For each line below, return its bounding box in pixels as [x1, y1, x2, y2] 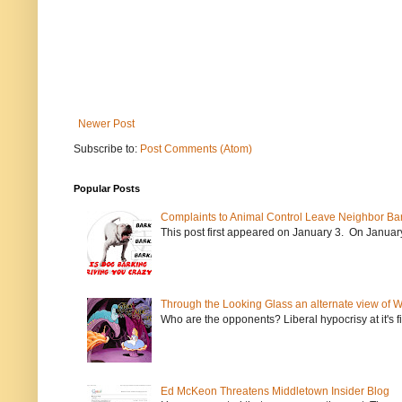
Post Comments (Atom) [140, 143, 252, 156]
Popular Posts [74, 183, 140, 195]
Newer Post [78, 118, 135, 131]
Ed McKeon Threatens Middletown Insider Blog [160, 385, 389, 398]
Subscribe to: [74, 143, 140, 156]
